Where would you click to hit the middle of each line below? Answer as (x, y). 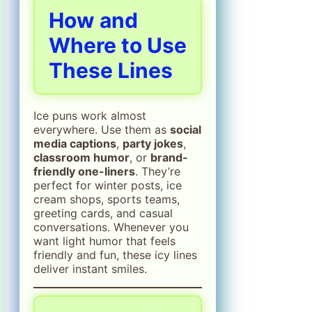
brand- (169, 157)
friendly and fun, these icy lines (115, 255)
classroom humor (81, 157)
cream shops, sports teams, (107, 199)
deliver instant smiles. (90, 268)
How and (93, 20)
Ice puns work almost (90, 115)
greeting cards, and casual (103, 213)
